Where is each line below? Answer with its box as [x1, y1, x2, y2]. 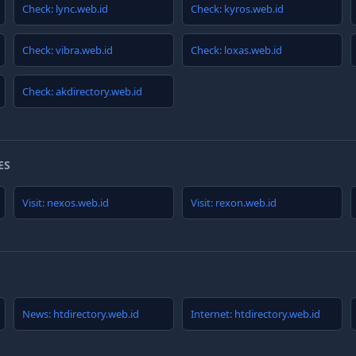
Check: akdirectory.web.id [22, 84, 142, 99]
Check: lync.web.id [22, 2, 108, 16]
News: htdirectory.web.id [22, 307, 139, 321]
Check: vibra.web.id [22, 43, 113, 57]
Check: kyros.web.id [191, 2, 284, 16]
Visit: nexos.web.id [22, 195, 109, 210]
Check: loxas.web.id [191, 43, 282, 57]
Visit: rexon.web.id [191, 195, 277, 210]
